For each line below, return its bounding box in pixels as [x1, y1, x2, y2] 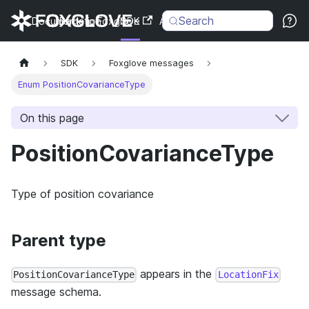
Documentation [32, 14, 101, 27]
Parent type [11, 230, 106, 251]
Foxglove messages [108, 58, 194, 69]
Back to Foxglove [59, 14, 140, 27]
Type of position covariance [11, 187, 154, 201]
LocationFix [217, 269, 279, 281]
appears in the [137, 267, 216, 281]
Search [178, 14, 214, 28]
